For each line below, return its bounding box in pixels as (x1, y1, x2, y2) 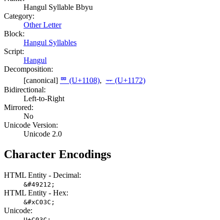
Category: (4, 11, 34, 20)
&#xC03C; (24, 198, 55, 206)
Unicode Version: (4, 120, 58, 129)
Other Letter (24, 20, 61, 29)
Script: (4, 47, 24, 55)
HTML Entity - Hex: (4, 189, 68, 197)
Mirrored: (4, 103, 33, 111)
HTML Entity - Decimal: (4, 171, 81, 180)
